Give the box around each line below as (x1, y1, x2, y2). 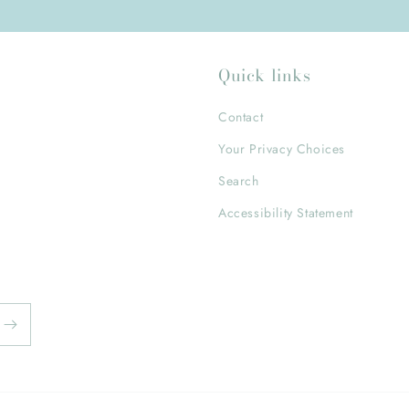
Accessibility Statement (218, 204, 353, 222)
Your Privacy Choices (218, 140, 345, 158)
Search (218, 172, 259, 190)
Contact (218, 108, 264, 126)
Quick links (218, 63, 311, 88)
